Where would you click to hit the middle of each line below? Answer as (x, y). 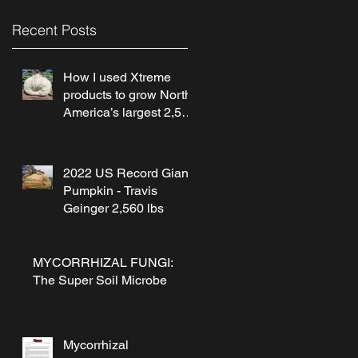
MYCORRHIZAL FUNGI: (103, 262)
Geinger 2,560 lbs (113, 208)
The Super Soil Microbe (100, 280)
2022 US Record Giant (127, 173)
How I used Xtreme (117, 77)
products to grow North (127, 94)
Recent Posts (54, 30)
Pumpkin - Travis (110, 190)
